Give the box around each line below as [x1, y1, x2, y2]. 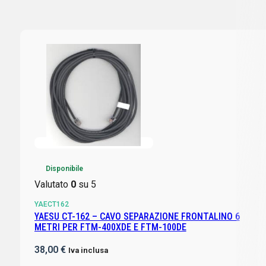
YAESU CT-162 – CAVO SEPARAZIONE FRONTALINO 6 [34, 210, 240, 222]
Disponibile [45, 164, 83, 173]
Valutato [34, 178, 71, 190]
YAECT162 [34, 199, 69, 208]
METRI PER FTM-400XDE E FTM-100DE [34, 221, 186, 233]
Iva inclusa [68, 245, 108, 255]
